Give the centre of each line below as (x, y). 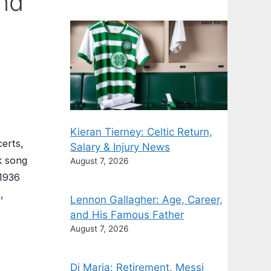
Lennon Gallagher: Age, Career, (146, 199)
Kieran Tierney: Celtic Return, (141, 132)
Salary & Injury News (120, 147)
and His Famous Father (127, 214)
